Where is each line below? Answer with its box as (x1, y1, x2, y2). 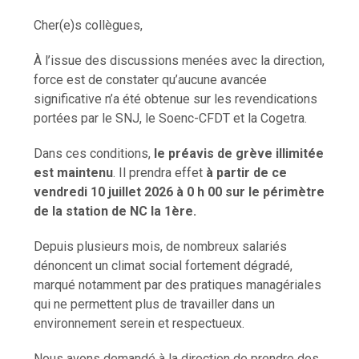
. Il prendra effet (113, 165, 207, 181)
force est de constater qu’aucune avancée (34, 72, 268, 88)
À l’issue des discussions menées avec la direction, (34, 53, 325, 69)
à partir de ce (206, 165, 288, 181)
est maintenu (34, 165, 114, 181)
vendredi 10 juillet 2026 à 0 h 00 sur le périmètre (34, 184, 325, 200)
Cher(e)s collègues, (34, 18, 143, 34)
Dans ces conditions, (34, 146, 151, 162)
